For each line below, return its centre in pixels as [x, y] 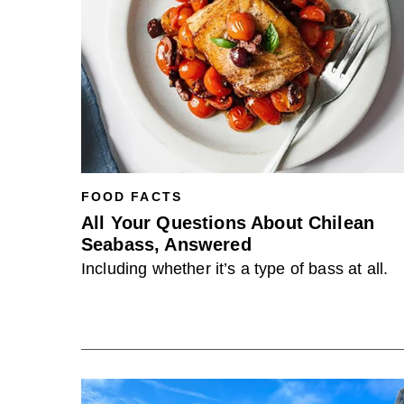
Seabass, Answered [166, 244]
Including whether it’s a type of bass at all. [235, 269]
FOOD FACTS [132, 197]
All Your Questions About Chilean [228, 223]
